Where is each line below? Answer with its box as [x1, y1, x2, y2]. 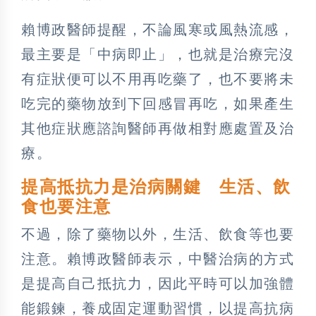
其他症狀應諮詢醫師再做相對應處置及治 [21, 120, 294, 136]
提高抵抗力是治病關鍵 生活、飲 [21, 177, 291, 196]
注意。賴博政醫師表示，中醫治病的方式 [21, 250, 294, 267]
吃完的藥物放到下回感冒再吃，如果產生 [21, 95, 294, 111]
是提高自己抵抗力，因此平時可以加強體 [21, 275, 294, 291]
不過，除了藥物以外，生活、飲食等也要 [21, 226, 294, 242]
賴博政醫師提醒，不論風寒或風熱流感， [21, 21, 294, 37]
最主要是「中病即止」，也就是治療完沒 [21, 46, 294, 62]
